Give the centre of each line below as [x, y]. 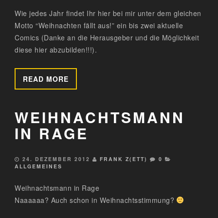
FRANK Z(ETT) [124, 159]
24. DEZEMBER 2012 [56, 159]
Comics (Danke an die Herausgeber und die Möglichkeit [107, 38]
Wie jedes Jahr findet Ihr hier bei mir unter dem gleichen [108, 13]
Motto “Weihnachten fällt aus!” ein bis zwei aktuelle [99, 26]
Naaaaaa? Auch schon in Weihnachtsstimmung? [96, 200]
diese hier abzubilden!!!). [56, 50]
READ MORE [46, 79]
